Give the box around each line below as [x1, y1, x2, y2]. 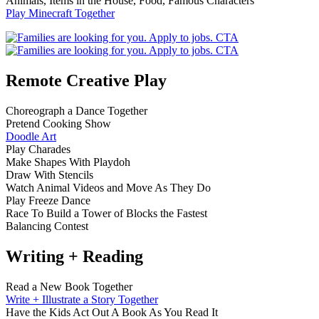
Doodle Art [6, 130, 56, 143]
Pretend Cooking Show [6, 117, 111, 130]
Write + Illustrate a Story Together [6, 293, 158, 305]
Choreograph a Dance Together [6, 105, 147, 117]
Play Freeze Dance [6, 194, 90, 207]
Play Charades [6, 143, 70, 156]
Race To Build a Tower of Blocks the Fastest [6, 207, 207, 220]
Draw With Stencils [6, 169, 93, 182]
